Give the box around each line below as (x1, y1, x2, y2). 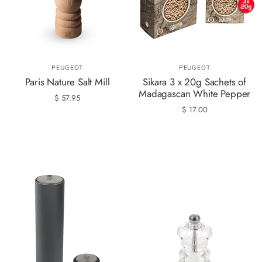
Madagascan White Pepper (139, 87, 251, 101)
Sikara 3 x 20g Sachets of (143, 75, 247, 89)
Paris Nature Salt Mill (25, 75, 110, 89)
